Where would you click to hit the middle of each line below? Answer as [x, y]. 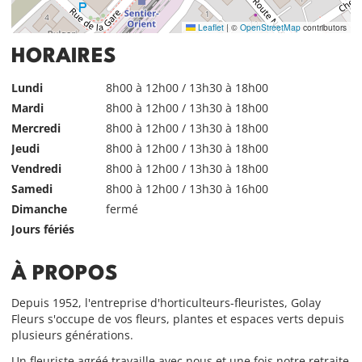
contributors [324, 27]
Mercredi [36, 128]
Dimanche [39, 208]
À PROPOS [64, 275]
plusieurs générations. [72, 335]
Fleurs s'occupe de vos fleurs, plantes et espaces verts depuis [177, 319]
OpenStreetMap [271, 27]
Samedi [32, 188]
